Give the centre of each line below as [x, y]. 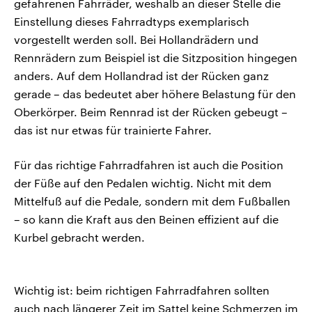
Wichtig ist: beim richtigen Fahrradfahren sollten [142, 290]
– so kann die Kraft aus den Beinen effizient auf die [146, 219]
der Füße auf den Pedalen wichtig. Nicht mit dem [143, 183]
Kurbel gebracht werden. [79, 237]
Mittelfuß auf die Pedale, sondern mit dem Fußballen [152, 201]
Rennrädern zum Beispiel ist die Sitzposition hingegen [156, 58]
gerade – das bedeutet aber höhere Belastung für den [155, 94]
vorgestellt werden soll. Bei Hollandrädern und [136, 40]
